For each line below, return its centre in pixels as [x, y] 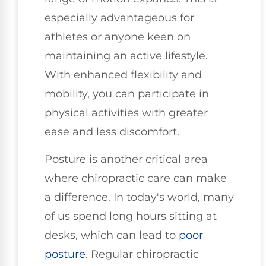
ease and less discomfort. [112, 132]
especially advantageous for [119, 18]
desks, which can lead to [112, 235]
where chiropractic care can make [136, 178]
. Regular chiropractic [142, 254]
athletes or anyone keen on [118, 37]
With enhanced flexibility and [123, 75]
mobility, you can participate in [127, 94]
